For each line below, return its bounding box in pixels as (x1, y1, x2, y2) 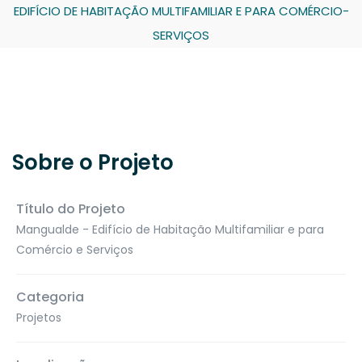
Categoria (16, 288, 84, 306)
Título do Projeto (16, 200, 125, 218)
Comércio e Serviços (16, 242, 133, 258)
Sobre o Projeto (12, 148, 174, 177)
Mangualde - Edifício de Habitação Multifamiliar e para (16, 221, 324, 238)
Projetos (16, 309, 61, 326)
